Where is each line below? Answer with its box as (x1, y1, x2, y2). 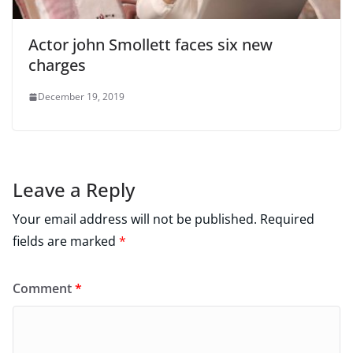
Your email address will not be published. (13, 210, 257, 229)
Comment (13, 280, 75, 298)
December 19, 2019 (38, 90, 124, 104)
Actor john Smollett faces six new (28, 34, 273, 56)
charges (28, 54, 86, 76)
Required (260, 210, 314, 229)
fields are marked (13, 232, 119, 251)
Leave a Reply (13, 176, 135, 203)
